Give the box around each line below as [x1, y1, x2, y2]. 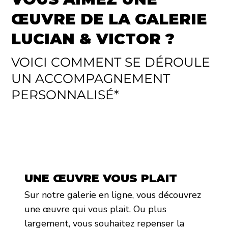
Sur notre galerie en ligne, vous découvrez [24, 189, 201, 202]
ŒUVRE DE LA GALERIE [11, 9, 207, 28]
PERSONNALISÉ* [11, 87, 120, 102]
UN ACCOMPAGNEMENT [11, 70, 170, 86]
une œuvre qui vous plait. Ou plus [24, 203, 166, 216]
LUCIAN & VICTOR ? [11, 29, 175, 48]
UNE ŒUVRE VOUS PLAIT [24, 171, 177, 185]
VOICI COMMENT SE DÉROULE [11, 54, 211, 70]
